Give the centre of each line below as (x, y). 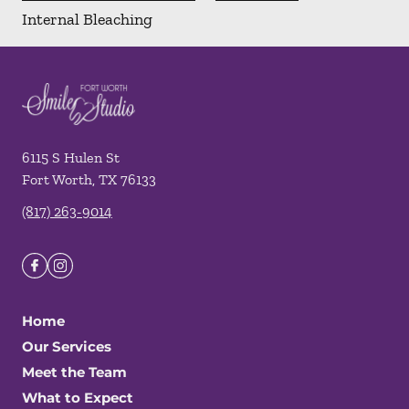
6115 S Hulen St (71, 158)
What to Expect (78, 398)
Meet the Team (74, 372)
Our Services (67, 347)
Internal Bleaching (87, 19)
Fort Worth (57, 180)
